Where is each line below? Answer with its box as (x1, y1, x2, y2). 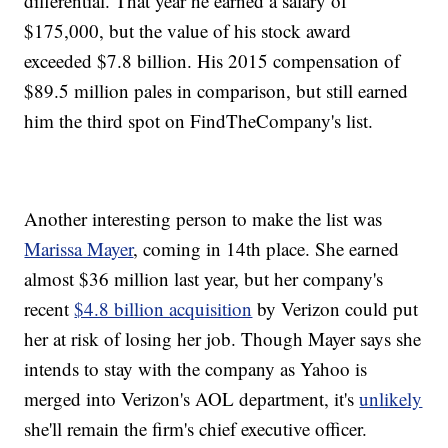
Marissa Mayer (24, 236, 134, 262)
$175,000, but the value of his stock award (24, 18, 352, 44)
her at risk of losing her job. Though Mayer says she (24, 326, 422, 352)
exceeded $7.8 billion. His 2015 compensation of (24, 48, 401, 74)
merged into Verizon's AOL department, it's (24, 386, 360, 412)
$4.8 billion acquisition (74, 296, 253, 322)
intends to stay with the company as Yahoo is (24, 356, 368, 382)
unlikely (359, 386, 423, 412)
